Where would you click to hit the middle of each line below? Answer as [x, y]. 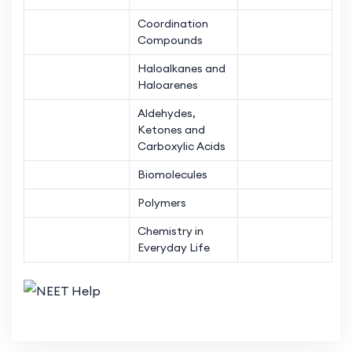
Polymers [162, 202]
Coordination [173, 23]
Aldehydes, [167, 113]
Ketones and [171, 129]
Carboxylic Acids [181, 146]
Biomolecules [172, 174]
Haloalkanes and [181, 68]
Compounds [170, 40]
